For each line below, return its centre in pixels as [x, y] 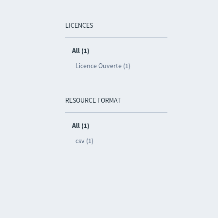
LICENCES [79, 25]
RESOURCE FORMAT [93, 100]
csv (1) [85, 141]
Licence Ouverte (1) [103, 66]
